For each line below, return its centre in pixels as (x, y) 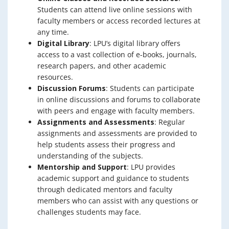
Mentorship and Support (82, 167)
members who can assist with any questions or (118, 200)
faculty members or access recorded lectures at (119, 20)
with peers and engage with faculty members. (116, 110)
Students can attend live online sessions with (115, 9)
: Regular (170, 122)
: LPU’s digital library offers (135, 43)
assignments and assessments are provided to (117, 133)
